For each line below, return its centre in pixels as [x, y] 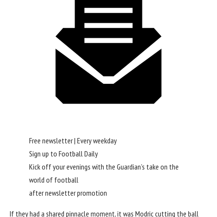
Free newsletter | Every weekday [73, 141]
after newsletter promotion [68, 193]
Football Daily [78, 154]
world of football [54, 180]
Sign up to [44, 154]
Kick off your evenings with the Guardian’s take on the [104, 167]
